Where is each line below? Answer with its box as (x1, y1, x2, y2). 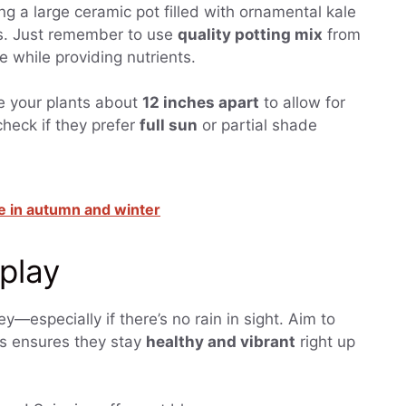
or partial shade (198, 116, 317, 135)
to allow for (259, 93, 345, 112)
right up (295, 332, 355, 351)
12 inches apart (142, 93, 259, 112)
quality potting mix (178, 24, 323, 43)
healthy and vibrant (146, 332, 295, 351)
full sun (140, 116, 198, 135)
